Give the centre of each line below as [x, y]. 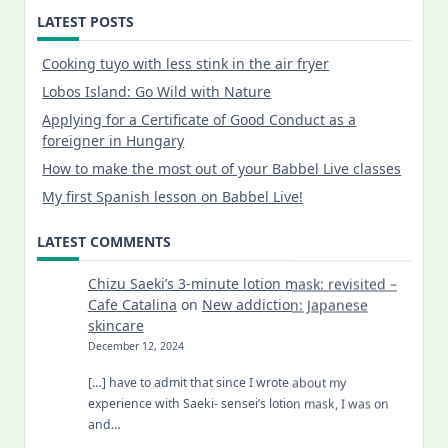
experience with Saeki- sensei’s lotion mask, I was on [238, 404]
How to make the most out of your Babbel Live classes [222, 168]
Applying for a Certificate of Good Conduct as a [199, 119]
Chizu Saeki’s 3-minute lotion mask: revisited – [242, 283]
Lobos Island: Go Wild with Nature [157, 91]
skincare [115, 325]
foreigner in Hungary [113, 140]
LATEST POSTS [85, 21]
